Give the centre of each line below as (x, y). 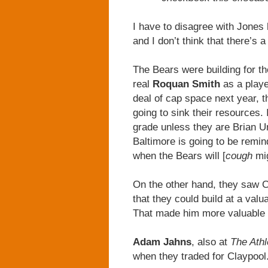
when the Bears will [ (179, 156)
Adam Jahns (162, 242)
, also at (211, 242)
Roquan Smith (186, 84)
